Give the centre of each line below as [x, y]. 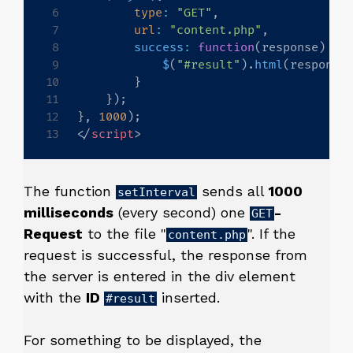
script [113, 135]
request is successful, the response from [165, 255]
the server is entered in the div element [160, 277]
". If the [271, 234]
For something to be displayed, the [143, 340]
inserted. [188, 298]
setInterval [156, 193]
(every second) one [182, 213]
